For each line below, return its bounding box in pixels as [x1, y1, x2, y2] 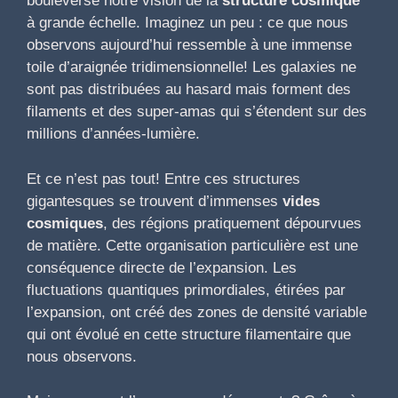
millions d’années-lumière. [27, 125, 200, 143]
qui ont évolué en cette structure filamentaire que [27, 325, 351, 343]
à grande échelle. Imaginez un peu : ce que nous [27, 14, 348, 32]
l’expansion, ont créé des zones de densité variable [27, 303, 367, 321]
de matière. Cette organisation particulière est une [27, 236, 358, 254]
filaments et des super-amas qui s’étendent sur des [27, 103, 367, 121]
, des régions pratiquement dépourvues [103, 214, 362, 232]
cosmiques [27, 214, 103, 232]
